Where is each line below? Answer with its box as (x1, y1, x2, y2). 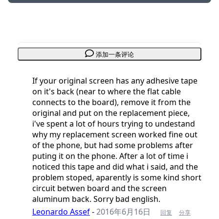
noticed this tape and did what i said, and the (32, 161, 198, 172)
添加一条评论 (95, 50, 134, 58)
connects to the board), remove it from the (32, 96, 191, 108)
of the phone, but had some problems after (32, 139, 193, 151)
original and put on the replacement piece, (32, 107, 190, 118)
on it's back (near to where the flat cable (32, 86, 181, 97)
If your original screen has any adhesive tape (32, 75, 197, 86)
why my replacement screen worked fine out (32, 129, 197, 140)
